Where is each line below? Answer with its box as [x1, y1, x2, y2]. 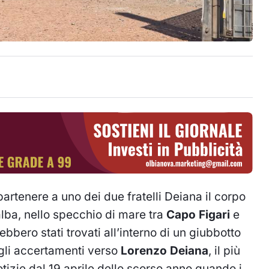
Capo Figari [166, 207, 230, 222]
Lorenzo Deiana [121, 243, 208, 258]
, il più [208, 243, 240, 258]
